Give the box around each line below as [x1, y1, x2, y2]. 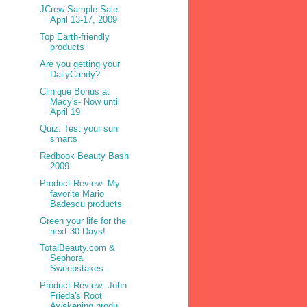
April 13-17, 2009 [50, 14, 118, 25]
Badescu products [50, 198, 123, 209]
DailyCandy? [50, 69, 101, 79]
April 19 [50, 106, 81, 117]
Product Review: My [40, 177, 121, 188]
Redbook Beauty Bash [40, 151, 130, 162]
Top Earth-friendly [40, 32, 110, 42]
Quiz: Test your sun [40, 123, 119, 134]
